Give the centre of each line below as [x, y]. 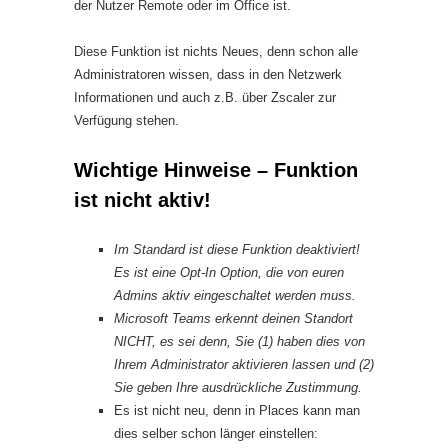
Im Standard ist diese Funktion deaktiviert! [237, 249]
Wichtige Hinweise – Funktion [216, 170]
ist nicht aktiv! [142, 200]
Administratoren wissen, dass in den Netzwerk [208, 74]
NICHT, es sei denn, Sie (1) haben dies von [239, 341]
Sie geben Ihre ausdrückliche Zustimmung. [238, 387]
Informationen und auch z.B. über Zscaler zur [205, 97]
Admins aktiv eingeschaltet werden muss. [235, 295]
